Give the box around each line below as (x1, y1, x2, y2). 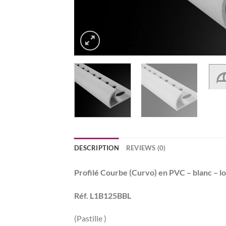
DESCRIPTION (74, 143, 119, 152)
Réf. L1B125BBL (74, 190, 131, 200)
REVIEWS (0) (126, 143, 166, 152)
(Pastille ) (74, 213, 106, 223)
